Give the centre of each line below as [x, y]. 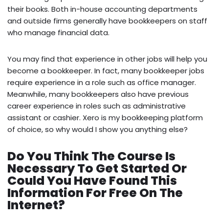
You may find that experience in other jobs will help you [107, 59]
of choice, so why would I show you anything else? [98, 130]
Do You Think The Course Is [91, 156]
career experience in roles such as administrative [97, 106]
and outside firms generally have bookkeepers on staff [107, 21]
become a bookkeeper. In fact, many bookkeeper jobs [106, 71]
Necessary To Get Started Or [97, 169]
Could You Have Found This [92, 181]
